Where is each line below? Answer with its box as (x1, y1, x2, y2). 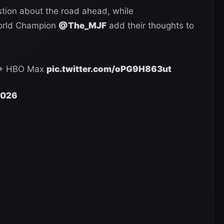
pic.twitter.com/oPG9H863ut (46, 63, 171, 74)
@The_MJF (58, 20, 106, 30)
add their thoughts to (106, 20, 194, 30)
